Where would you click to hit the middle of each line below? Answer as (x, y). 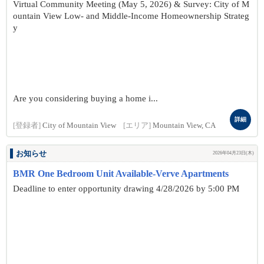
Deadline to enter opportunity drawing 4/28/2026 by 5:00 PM (126, 189)
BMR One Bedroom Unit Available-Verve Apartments (121, 174)
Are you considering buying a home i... (85, 98)
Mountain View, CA (184, 126)
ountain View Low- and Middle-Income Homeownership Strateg (131, 16)
